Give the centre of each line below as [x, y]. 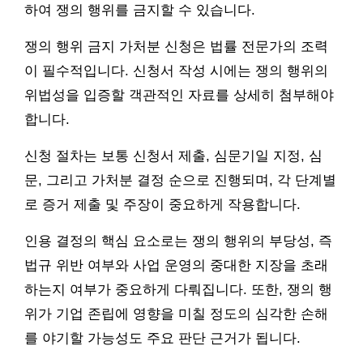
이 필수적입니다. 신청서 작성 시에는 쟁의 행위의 [176, 71]
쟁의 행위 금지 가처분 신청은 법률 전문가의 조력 [176, 47]
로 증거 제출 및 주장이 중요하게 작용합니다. [162, 205]
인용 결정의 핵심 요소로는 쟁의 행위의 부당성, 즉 [178, 241]
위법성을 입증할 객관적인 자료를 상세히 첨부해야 [179, 96]
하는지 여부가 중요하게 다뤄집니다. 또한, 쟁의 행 [178, 290]
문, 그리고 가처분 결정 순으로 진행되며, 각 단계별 [180, 181]
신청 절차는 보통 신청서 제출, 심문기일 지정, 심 [173, 156]
